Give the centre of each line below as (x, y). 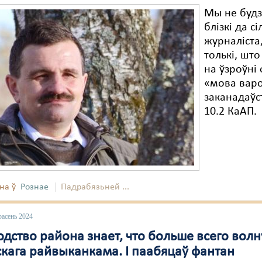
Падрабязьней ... (95, 187)
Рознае (35, 187)
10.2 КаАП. (231, 112)
